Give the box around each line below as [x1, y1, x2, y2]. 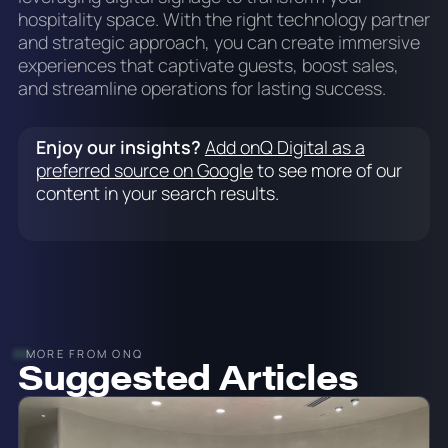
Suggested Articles [17, 351, 358, 401]
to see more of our [252, 157, 402, 182]
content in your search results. [35, 180, 279, 205]
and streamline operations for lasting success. [17, 76, 386, 101]
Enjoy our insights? [35, 134, 201, 159]
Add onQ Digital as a [204, 134, 365, 159]
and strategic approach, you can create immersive [17, 30, 420, 55]
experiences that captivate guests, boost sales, [17, 53, 399, 78]
